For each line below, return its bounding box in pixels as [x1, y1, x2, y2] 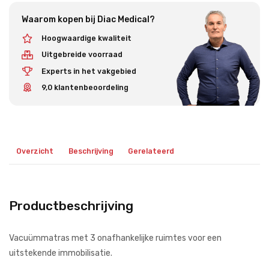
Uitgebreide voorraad [41, 50, 122, 59]
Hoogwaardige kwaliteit [41, 34, 131, 43]
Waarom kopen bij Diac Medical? [22, 14, 155, 25]
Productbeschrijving [9, 198, 133, 213]
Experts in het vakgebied [41, 67, 136, 76]
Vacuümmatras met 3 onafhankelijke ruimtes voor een [9, 232, 222, 243]
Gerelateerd [128, 147, 175, 156]
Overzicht [16, 147, 54, 156]
